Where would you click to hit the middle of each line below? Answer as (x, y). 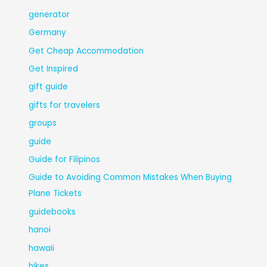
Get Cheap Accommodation (86, 51)
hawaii (42, 248)
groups (43, 123)
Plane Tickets (55, 194)
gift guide (49, 87)
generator (49, 14)
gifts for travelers (65, 105)
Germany (48, 33)
